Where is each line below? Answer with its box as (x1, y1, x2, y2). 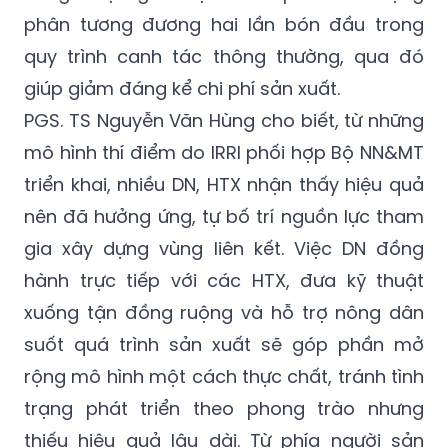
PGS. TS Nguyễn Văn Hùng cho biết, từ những (24, 107, 424, 133)
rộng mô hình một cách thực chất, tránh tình (24, 363, 424, 389)
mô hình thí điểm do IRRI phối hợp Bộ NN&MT (24, 139, 424, 165)
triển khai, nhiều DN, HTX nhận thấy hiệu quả (24, 171, 424, 197)
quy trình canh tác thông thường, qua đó (24, 43, 424, 69)
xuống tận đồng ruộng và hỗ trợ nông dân (24, 299, 424, 325)
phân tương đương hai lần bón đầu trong (24, 11, 424, 37)
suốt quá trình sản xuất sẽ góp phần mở (24, 331, 424, 357)
